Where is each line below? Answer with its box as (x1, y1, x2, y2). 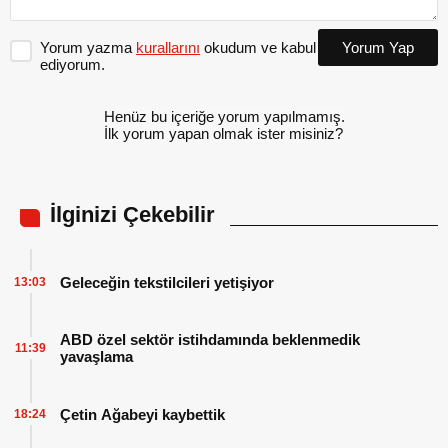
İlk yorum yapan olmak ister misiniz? (103, 125, 343, 143)
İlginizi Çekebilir (50, 202, 215, 228)
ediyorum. (40, 56, 105, 74)
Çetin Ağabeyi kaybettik (60, 405, 225, 423)
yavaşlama (60, 348, 133, 366)
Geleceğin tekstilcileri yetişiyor (60, 273, 274, 291)
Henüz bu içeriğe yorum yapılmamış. (103, 108, 345, 126)
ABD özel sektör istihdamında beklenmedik (60, 331, 360, 349)
